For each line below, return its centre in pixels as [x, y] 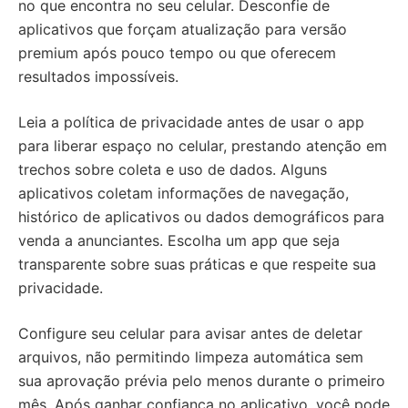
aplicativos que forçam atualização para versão [183, 29]
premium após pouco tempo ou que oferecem [177, 53]
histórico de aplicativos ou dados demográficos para [201, 217]
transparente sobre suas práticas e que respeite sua [197, 264]
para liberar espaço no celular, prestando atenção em [203, 146]
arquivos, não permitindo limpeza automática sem [191, 357]
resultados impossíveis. [98, 76]
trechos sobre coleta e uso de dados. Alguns [173, 169]
